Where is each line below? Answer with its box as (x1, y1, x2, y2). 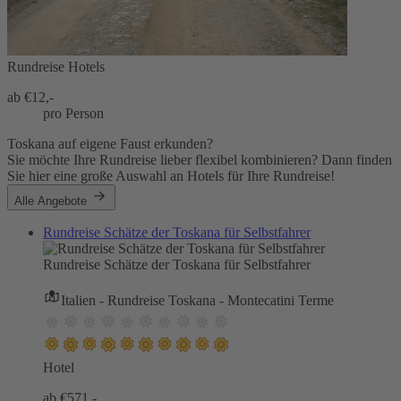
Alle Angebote (14, 194, 90, 209)
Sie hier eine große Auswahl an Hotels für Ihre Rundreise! (7, 168, 335, 184)
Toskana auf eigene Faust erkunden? (7, 136, 213, 152)
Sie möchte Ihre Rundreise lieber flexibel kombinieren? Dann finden (7, 152, 392, 168)
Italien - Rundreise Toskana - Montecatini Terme (61, 293, 334, 309)
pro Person (43, 106, 104, 122)
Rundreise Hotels (7, 59, 105, 75)
